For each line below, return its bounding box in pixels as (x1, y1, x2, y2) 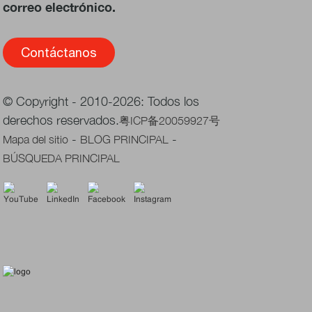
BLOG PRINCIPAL (80, 133, 169, 146)
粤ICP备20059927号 (119, 114, 221, 127)
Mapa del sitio (3, 133, 69, 146)
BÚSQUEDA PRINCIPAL (3, 152, 120, 165)
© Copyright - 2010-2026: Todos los (3, 94, 200, 109)
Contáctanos (21, 45, 97, 61)
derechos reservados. (3, 113, 120, 128)
